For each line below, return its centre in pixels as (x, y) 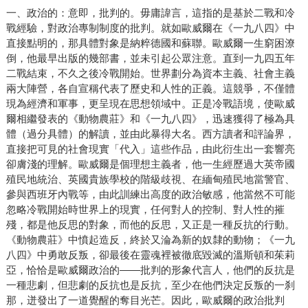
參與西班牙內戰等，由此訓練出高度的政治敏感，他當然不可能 (150, 195)
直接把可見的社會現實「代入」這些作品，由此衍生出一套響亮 (150, 149)
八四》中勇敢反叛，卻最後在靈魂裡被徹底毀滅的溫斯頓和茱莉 (150, 255)
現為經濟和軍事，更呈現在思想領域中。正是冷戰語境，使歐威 (150, 104)
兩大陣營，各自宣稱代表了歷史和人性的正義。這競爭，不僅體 (150, 89)
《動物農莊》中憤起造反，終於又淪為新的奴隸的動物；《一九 (150, 240)
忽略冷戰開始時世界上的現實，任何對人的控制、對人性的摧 (145, 210)
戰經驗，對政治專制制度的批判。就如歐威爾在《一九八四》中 (150, 28)
